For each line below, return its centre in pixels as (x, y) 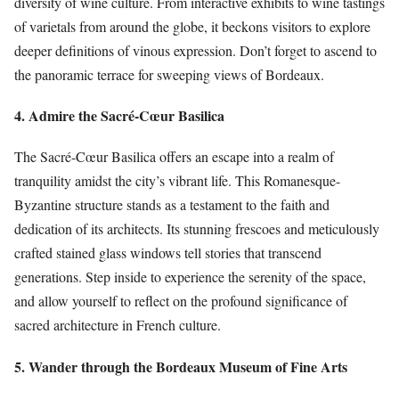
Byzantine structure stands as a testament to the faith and (172, 205)
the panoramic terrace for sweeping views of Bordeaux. (169, 75)
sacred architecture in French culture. (118, 325)
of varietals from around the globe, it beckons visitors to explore (192, 27)
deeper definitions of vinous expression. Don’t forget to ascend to (195, 51)
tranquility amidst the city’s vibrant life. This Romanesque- (177, 181)
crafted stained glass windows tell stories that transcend (168, 253)
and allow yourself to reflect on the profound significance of (181, 301)
